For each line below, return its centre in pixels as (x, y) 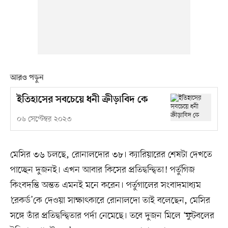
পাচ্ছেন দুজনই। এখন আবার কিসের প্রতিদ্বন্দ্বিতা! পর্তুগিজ (102, 170)
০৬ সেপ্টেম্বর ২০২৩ (44, 120)
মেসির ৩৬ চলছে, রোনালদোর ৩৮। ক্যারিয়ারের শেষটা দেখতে (111, 155)
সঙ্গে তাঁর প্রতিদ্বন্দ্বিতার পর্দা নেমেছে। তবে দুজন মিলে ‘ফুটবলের (112, 216)
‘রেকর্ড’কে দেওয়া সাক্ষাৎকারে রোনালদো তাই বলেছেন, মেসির (110, 201)
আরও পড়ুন (27, 78)
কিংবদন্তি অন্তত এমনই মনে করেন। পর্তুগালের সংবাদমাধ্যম (105, 186)
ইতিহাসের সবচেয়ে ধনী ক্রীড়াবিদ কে (82, 100)
